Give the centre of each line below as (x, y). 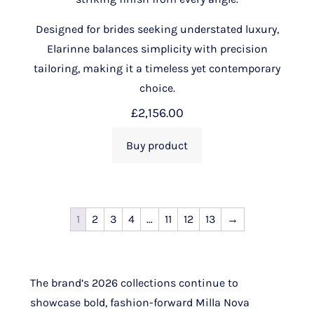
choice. (157, 88)
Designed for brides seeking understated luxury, (157, 29)
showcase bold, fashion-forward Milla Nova (140, 302)
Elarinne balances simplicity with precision (157, 48)
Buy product (157, 145)
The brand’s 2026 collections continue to (134, 282)
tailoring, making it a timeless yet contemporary (157, 68)
